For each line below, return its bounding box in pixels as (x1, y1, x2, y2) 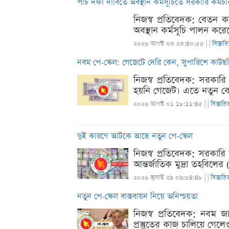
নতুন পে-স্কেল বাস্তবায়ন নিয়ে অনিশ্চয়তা (77, 191, 198, 203)
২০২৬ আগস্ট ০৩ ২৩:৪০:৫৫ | (133, 39, 209, 49)
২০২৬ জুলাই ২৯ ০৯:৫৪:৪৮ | (133, 173, 208, 182)
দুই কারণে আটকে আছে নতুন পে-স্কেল (77, 131, 193, 143)
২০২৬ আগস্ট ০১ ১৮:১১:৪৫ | (133, 100, 208, 109)
